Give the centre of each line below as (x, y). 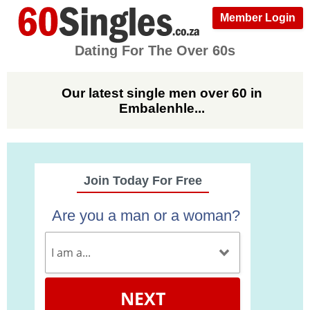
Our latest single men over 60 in (162, 93)
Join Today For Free (143, 181)
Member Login (258, 18)
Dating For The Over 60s (155, 51)
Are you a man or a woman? (146, 216)
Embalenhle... (162, 108)
